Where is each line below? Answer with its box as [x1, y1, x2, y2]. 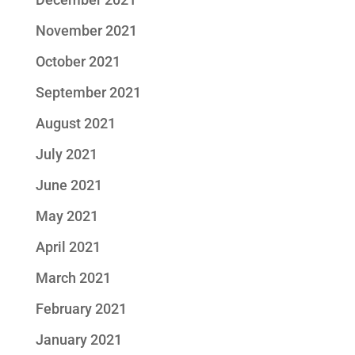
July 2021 [35, 146, 97, 162]
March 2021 [35, 269, 111, 286]
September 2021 [35, 84, 141, 101]
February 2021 [35, 300, 127, 317]
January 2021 [35, 331, 122, 348]
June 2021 [35, 177, 102, 193]
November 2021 [35, 22, 137, 39]
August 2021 [35, 115, 116, 132]
